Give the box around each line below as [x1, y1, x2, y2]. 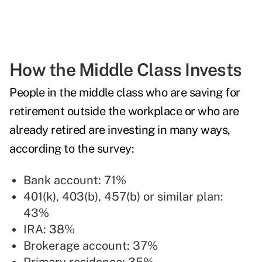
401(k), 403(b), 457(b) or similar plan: [23, 189, 223, 204]
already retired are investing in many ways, [9, 123, 230, 137]
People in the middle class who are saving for [9, 85, 240, 100]
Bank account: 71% [23, 173, 126, 188]
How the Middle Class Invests [9, 59, 242, 81]
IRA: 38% [23, 222, 75, 237]
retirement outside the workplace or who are [9, 104, 239, 119]
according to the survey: [9, 142, 137, 156]
